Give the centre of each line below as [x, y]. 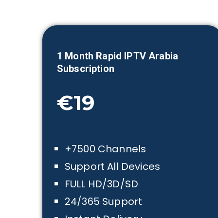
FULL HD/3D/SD [102, 184]
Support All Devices [113, 166]
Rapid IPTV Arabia [136, 56]
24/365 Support [104, 201]
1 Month [75, 56]
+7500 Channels [106, 149]
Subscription [86, 69]
